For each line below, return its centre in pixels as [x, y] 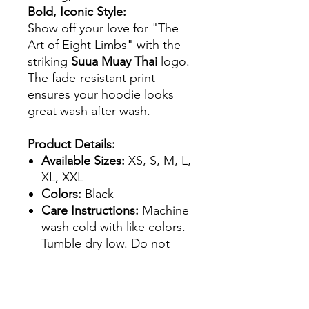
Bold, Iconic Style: [77, 12]
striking [49, 61]
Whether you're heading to [102, 293]
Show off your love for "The [103, 28]
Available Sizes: [83, 161]
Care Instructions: [90, 210]
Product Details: [71, 144]
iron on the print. [88, 260]
